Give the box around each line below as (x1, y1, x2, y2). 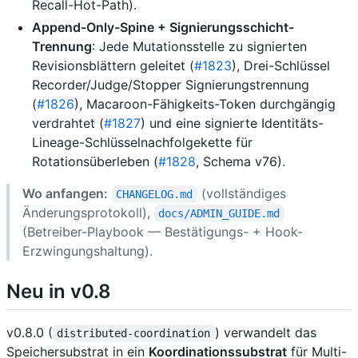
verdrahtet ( (32, 114, 104, 131)
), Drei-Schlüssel (232, 57, 330, 74)
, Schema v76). (196, 153, 285, 169)
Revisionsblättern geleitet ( (32, 57, 194, 74)
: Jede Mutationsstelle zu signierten (92, 38, 307, 54)
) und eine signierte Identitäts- (141, 114, 324, 131)
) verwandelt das (214, 324, 320, 341)
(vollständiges (197, 185, 290, 201)
